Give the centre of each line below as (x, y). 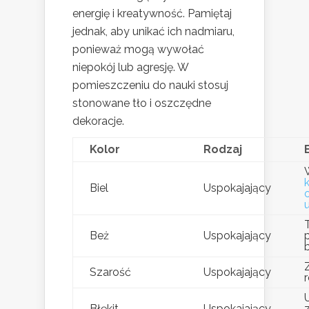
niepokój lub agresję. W (130, 68)
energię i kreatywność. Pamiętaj (152, 14)
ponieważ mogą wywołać (138, 50)
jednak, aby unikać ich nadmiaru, (153, 32)
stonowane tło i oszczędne (142, 103)
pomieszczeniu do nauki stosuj (150, 86)
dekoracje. (98, 121)
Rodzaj (223, 150)
